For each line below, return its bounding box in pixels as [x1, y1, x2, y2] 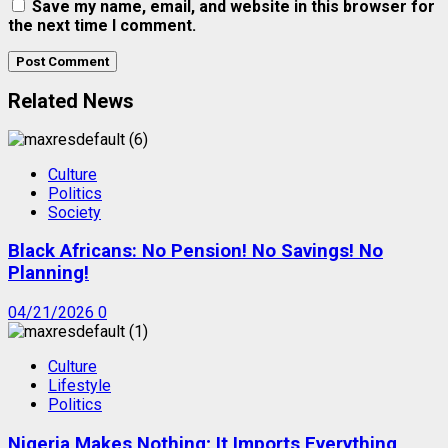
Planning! [8, 262, 89, 285]
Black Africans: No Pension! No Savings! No [8, 240, 383, 263]
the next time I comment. [8, 16, 196, 36]
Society [48, 202, 101, 222]
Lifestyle [48, 375, 111, 395]
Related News [8, 88, 134, 113]
